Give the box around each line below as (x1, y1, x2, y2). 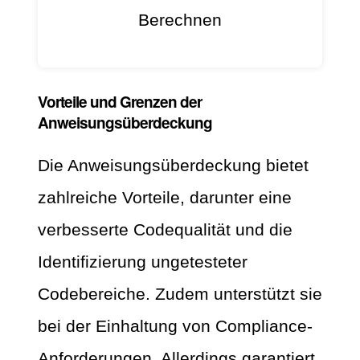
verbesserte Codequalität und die (38, 220, 292, 239)
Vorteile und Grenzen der (38, 91, 202, 113)
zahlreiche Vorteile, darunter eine (38, 188, 292, 207)
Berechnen (138, 10, 222, 30)
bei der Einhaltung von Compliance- (38, 317, 313, 336)
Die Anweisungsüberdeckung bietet (38, 156, 309, 175)
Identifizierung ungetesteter (38, 252, 247, 272)
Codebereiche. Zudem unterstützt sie (38, 284, 322, 304)
